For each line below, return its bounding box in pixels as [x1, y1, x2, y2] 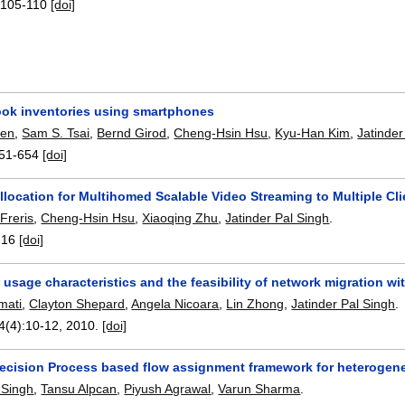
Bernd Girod [97, 125, 167, 140]
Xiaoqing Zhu [142, 211, 219, 226]
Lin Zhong [226, 296, 285, 311]
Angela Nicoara [131, 296, 220, 311]
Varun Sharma [218, 381, 301, 397]
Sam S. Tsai [22, 125, 90, 140]
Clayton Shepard [29, 296, 126, 311]
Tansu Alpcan [41, 381, 118, 397]
